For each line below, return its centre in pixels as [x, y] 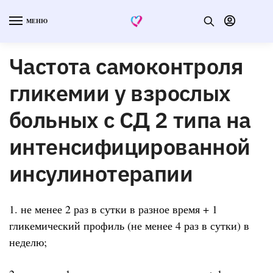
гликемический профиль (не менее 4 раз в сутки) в [129, 225]
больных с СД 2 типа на [130, 119]
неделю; [28, 242]
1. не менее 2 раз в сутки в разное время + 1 [113, 209]
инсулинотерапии [101, 173]
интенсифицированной [130, 146]
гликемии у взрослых [120, 93]
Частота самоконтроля [126, 66]
